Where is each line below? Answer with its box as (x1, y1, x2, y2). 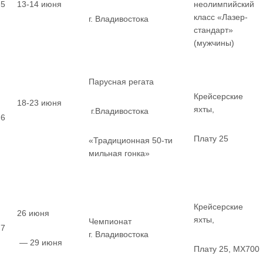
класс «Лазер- (194, 12, 248, 22)
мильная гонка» (89, 149, 150, 158)
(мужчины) (194, 38, 234, 48)
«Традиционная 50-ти (89, 136, 173, 145)
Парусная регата (89, 77, 154, 86)
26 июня (17, 208, 49, 218)
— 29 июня (17, 238, 62, 247)
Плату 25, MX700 (194, 244, 259, 254)
